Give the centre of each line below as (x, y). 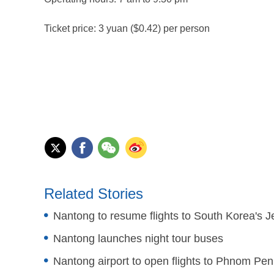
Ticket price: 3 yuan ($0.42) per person (127, 28)
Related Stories (94, 194)
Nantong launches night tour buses (138, 239)
